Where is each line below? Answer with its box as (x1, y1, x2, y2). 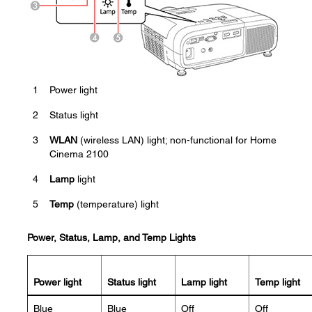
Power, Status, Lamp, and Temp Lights (27, 232, 196, 243)
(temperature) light (74, 198, 159, 210)
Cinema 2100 (49, 148, 109, 159)
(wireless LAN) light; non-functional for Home (77, 134, 276, 146)
